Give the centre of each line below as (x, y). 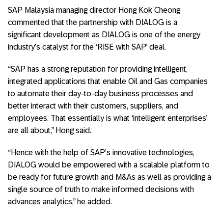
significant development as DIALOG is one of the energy (104, 34)
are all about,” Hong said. (50, 130)
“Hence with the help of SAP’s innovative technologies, (101, 152)
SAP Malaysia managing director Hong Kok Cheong (94, 10)
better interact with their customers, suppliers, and (93, 106)
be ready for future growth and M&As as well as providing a (110, 177)
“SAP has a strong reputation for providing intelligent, (98, 69)
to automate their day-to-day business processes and (100, 93)
